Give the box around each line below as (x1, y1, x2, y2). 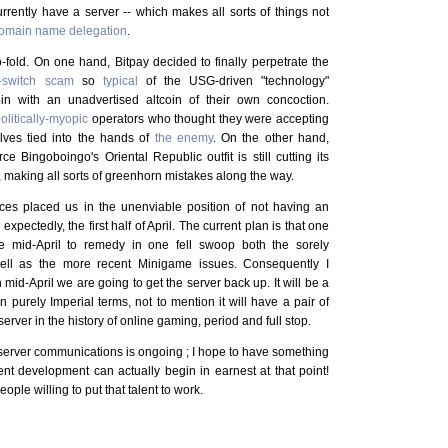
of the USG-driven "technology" (137, 73, 330, 88)
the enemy (154, 130, 213, 145)
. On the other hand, (212, 130, 330, 145)
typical (102, 73, 138, 88)
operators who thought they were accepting (88, 111, 330, 126)
